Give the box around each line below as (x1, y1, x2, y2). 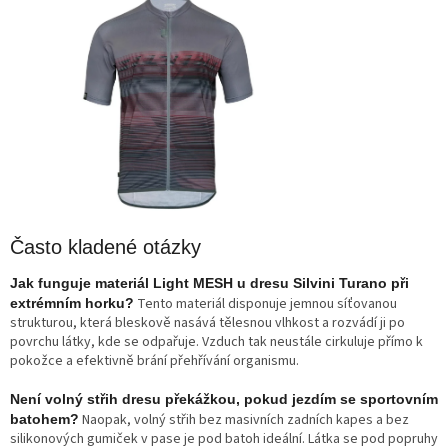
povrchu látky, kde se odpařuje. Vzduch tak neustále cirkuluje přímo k (10, 332, 423, 353)
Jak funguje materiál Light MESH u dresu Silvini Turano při (10, 275, 409, 292)
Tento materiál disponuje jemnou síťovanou (134, 294, 397, 315)
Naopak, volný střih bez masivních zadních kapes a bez (79, 410, 409, 431)
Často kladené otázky (10, 235, 201, 258)
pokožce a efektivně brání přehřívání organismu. (10, 351, 299, 372)
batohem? (10, 411, 79, 428)
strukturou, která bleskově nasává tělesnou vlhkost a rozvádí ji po (10, 313, 405, 334)
